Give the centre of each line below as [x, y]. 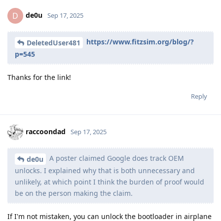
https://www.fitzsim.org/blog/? [140, 42]
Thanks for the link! [39, 77]
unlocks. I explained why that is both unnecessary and [105, 170]
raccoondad [46, 131]
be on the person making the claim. [74, 193]
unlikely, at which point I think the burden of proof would [110, 182]
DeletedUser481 [54, 42]
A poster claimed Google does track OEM [116, 158]
